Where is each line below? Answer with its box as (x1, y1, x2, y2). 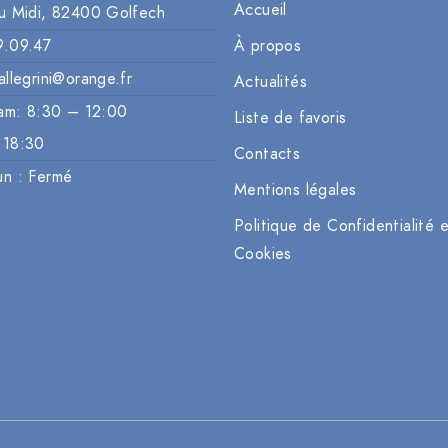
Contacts (234, 143, 301, 166)
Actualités (234, 71, 307, 94)
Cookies (234, 243, 292, 266)
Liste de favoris (234, 107, 347, 130)
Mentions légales (234, 179, 357, 202)
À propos (234, 35, 302, 58)
